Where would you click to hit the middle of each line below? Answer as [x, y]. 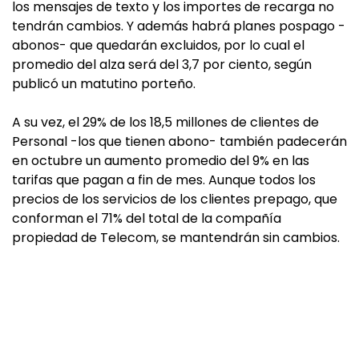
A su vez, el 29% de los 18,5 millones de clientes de [165, 122]
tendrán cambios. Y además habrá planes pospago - [179, 26]
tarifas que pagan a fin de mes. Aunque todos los [164, 180]
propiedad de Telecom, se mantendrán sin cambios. [176, 238]
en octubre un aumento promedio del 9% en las [161, 161]
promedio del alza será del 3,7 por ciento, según [162, 65]
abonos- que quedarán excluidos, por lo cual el [158, 45]
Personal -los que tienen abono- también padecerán [179, 141]
